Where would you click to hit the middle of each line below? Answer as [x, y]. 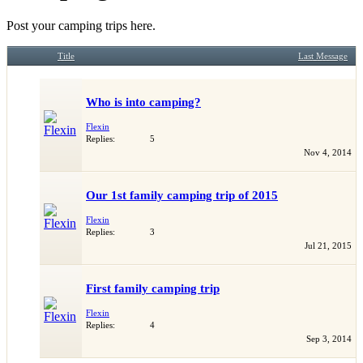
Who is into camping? [143, 102]
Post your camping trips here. [81, 26]
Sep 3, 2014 [329, 338]
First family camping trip [153, 289]
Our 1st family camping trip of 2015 [182, 196]
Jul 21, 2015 [328, 245]
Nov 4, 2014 [328, 152]
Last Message [323, 56]
